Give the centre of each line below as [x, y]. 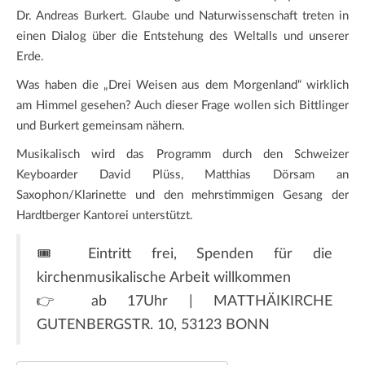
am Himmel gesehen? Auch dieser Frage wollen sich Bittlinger [182, 105]
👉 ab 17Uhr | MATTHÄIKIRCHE [185, 301]
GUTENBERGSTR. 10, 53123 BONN [153, 324]
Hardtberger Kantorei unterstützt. [105, 215]
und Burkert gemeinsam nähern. [101, 125]
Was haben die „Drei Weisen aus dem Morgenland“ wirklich [182, 85]
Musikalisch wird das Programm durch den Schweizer [182, 154]
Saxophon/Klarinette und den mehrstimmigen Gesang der [182, 195]
